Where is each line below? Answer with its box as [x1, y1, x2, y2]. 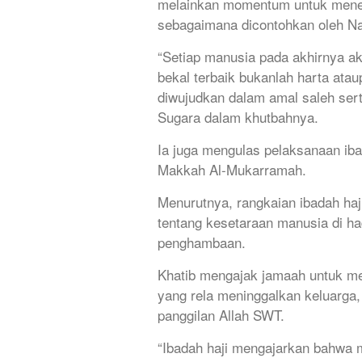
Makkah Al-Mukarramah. [158, 159, 306, 180]
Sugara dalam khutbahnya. [158, 107, 318, 128]
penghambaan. [158, 232, 246, 253]
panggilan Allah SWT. [158, 305, 284, 326]
